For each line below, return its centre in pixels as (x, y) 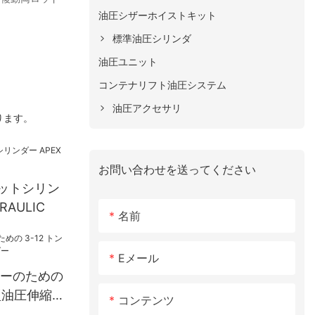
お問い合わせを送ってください (178, 169)
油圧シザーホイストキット (158, 15)
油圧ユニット (128, 61)
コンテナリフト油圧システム (163, 84)
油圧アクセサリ (147, 108)
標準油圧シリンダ (152, 38)
